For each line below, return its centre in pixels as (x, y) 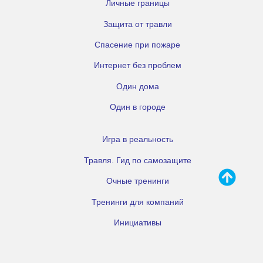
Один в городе (137, 107)
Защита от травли (137, 24)
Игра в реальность (137, 139)
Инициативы (137, 223)
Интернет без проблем (137, 65)
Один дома (137, 86)
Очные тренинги (137, 181)
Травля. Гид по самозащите (137, 160)
